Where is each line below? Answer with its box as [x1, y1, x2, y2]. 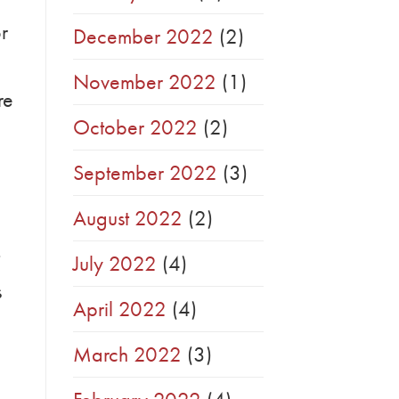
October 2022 [73, 113, 198, 142]
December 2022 [73, 22, 214, 51]
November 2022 [73, 68, 216, 96]
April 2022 [73, 295, 167, 323]
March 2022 [73, 340, 182, 369]
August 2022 [73, 204, 183, 232]
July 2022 [73, 249, 157, 278]
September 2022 [73, 159, 217, 187]
